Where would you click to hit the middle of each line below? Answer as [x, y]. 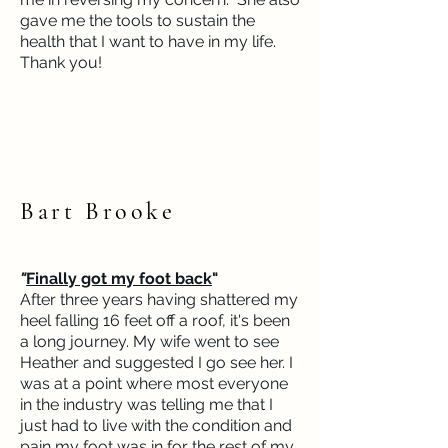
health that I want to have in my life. [150, 41]
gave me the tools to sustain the [137, 20]
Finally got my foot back [119, 278]
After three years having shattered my [159, 299]
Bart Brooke [98, 211]
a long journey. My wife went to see [149, 341]
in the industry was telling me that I [146, 404]
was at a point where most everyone [154, 383]
